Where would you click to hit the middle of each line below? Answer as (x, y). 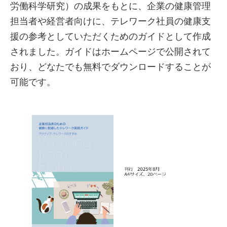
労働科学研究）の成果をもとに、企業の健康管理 (110, 6)
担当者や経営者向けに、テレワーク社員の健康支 (110, 21)
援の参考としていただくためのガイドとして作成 (110, 36)
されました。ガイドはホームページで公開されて (110, 52)
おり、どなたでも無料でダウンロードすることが (110, 67)
